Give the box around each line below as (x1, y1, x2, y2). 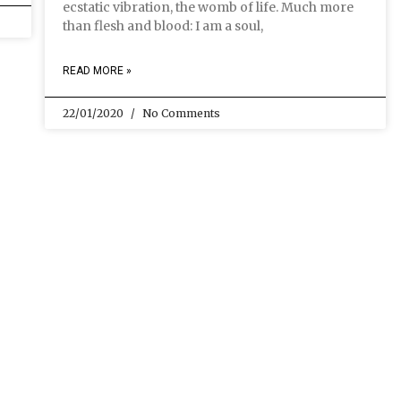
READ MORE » (63, 64, 132, 77)
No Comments (140, 106, 220, 120)
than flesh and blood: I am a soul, (63, 17, 263, 34)
